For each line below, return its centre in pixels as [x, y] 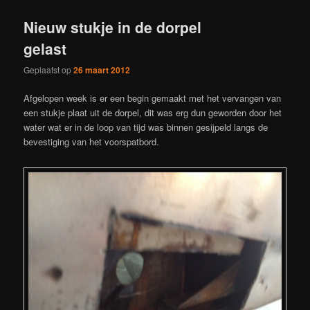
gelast [45, 48]
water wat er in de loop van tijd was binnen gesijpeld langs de [146, 127]
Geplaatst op [49, 70]
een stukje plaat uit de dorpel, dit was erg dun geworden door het [153, 113]
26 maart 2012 [102, 70]
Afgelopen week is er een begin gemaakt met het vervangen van [153, 98]
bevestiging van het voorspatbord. [92, 142]
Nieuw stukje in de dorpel [113, 27]
